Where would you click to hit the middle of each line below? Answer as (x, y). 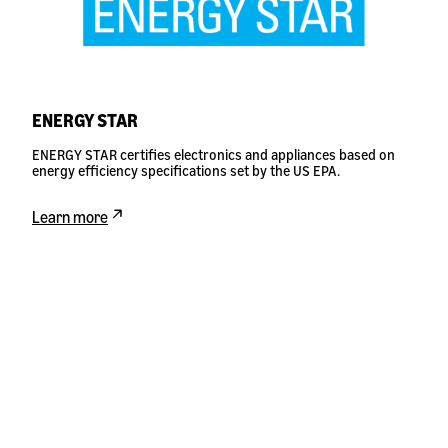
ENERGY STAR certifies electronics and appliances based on (213, 155)
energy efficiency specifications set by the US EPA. (186, 171)
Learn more (70, 217)
